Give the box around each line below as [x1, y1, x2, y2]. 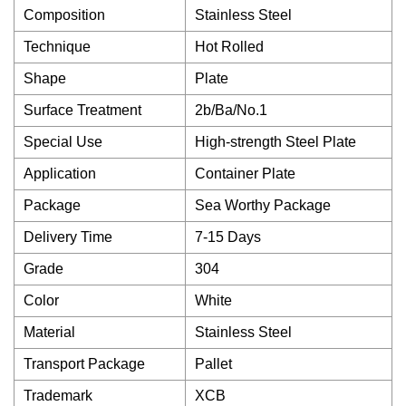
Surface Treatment [24, 102, 141, 118]
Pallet [195, 356, 232, 372]
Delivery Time [24, 229, 112, 245]
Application [24, 166, 96, 181]
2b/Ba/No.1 [195, 102, 267, 118]
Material [24, 324, 75, 340]
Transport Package [24, 356, 145, 372]
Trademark [24, 388, 92, 403]
